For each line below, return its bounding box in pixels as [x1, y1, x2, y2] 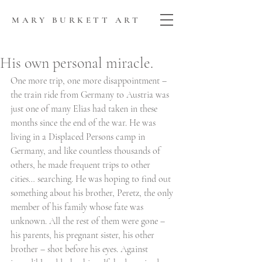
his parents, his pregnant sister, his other [11, 229, 157, 241]
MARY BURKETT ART [12, 15, 140, 25]
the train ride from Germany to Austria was [11, 89, 171, 101]
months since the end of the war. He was [11, 117, 158, 129]
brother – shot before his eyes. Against [11, 243, 150, 255]
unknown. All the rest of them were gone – [11, 215, 167, 227]
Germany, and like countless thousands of [11, 145, 163, 157]
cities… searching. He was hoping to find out [11, 173, 173, 185]
